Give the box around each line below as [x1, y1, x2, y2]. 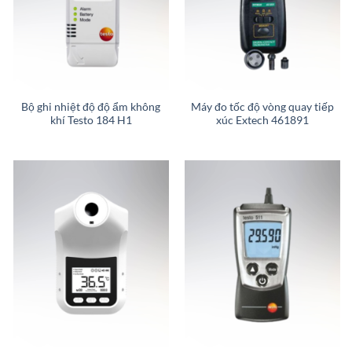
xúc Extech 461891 [216, 113, 310, 126]
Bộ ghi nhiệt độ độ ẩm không [21, 100, 161, 113]
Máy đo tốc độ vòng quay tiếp [191, 100, 335, 113]
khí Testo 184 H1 [49, 113, 132, 126]
